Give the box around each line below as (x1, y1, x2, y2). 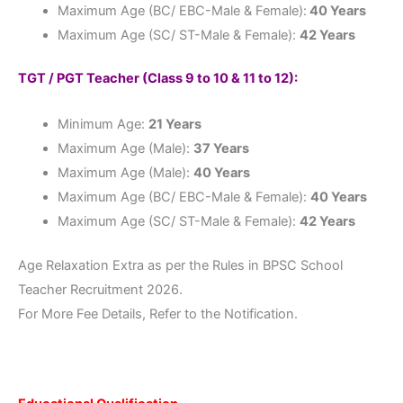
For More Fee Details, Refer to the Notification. (18, 305, 298, 322)
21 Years (148, 115, 201, 132)
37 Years (193, 139, 249, 157)
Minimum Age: (57, 115, 148, 132)
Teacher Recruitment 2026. (18, 281, 183, 298)
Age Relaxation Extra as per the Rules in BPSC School (18, 256, 343, 273)
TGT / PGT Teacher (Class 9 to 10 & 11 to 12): (18, 70, 298, 87)
